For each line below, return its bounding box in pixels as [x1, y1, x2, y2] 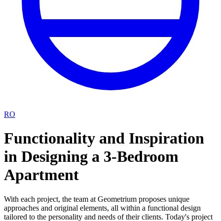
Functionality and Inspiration [4, 129, 204, 147]
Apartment [4, 166, 79, 184]
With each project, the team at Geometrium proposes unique [4, 194, 189, 203]
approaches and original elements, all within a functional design [4, 203, 201, 212]
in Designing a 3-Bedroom [4, 147, 179, 166]
